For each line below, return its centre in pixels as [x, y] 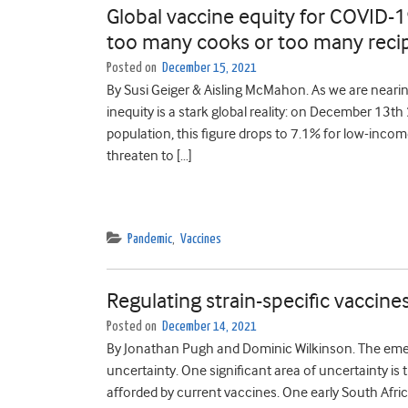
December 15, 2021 [209, 68]
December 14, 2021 [209, 326]
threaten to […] [149, 156]
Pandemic [150, 239]
